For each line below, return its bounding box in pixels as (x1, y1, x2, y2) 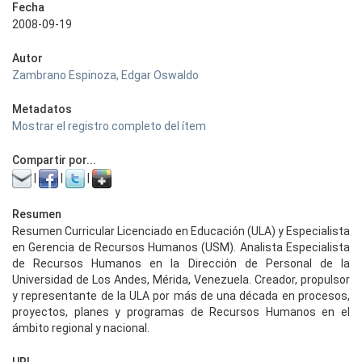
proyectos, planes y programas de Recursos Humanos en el (12, 305, 350, 318)
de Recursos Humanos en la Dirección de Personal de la (12, 257, 350, 270)
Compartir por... (12, 154, 96, 166)
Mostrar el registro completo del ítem (12, 120, 206, 133)
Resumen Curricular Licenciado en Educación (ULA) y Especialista (12, 225, 350, 238)
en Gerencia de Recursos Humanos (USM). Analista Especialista (12, 241, 350, 254)
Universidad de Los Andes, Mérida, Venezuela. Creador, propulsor (12, 273, 350, 286)
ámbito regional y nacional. (12, 322, 149, 335)
